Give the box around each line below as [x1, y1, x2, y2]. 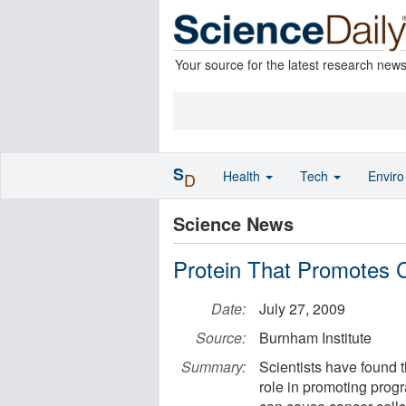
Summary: [181, 356, 246, 377]
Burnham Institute [259, 327, 372, 348]
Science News [173, 210, 294, 237]
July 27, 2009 [259, 298, 345, 319]
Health [223, 167, 264, 185]
